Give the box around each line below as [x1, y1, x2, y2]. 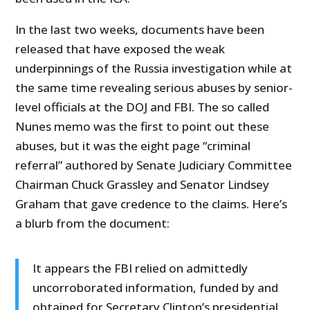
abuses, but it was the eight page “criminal [15, 138, 251, 154]
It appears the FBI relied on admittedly [33, 260, 248, 277]
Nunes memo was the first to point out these [15, 118, 270, 135]
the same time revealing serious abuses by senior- [15, 80, 293, 96]
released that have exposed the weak [15, 41, 226, 57]
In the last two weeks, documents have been [15, 21, 265, 38]
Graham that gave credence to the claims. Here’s [15, 196, 288, 212]
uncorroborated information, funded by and [33, 280, 279, 296]
